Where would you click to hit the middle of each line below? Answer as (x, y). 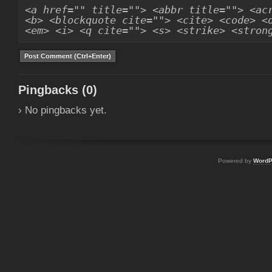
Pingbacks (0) (58, 90)
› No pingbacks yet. (63, 110)
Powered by (236, 161)
